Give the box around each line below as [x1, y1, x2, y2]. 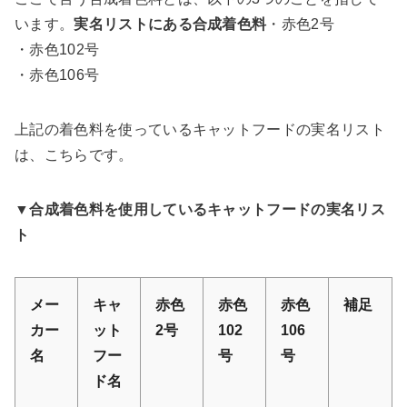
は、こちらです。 [15, 146, 134, 163]
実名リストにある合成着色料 [74, 15, 267, 32]
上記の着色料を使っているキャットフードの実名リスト [15, 121, 385, 137]
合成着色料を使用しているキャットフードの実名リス [29, 201, 386, 217]
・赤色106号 [15, 66, 100, 83]
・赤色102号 [15, 41, 100, 57]
